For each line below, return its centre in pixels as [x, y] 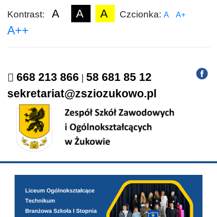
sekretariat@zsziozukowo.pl [82, 93]
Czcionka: [139, 14]
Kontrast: [27, 14]
